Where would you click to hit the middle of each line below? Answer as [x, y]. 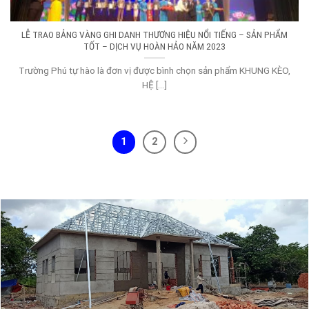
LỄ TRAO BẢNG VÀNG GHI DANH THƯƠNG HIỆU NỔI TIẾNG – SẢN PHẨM [154, 34]
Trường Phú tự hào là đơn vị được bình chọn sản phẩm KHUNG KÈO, [154, 70]
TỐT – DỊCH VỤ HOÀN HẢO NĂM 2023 [154, 46]
